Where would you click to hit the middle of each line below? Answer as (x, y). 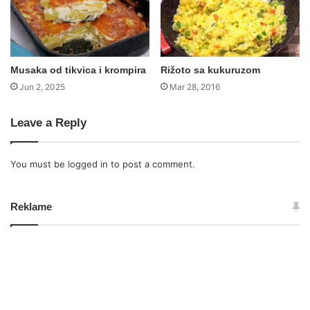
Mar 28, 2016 (195, 87)
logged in (88, 164)
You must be (39, 164)
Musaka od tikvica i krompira (78, 70)
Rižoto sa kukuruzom (210, 70)
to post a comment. (152, 164)
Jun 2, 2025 (42, 87)
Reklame (31, 207)
